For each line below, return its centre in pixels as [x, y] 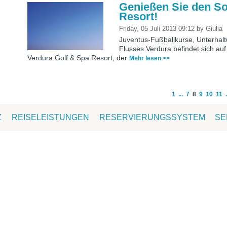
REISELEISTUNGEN [50, 118]
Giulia [214, 29]
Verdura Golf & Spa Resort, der [78, 58]
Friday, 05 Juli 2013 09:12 [158, 29]
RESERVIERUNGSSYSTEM [152, 118]
